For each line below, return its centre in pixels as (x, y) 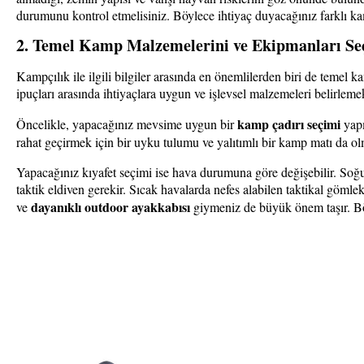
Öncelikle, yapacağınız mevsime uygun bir (127, 124)
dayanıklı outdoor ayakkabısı (110, 207)
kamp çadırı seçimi (289, 124)
